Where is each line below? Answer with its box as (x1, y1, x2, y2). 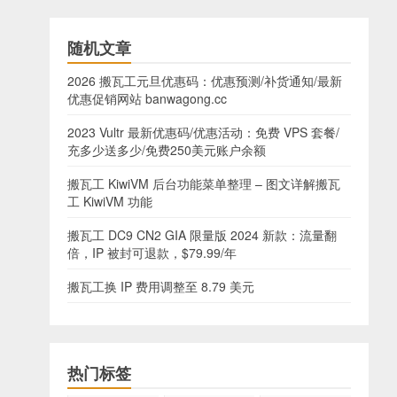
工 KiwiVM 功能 (67, 192, 152, 210)
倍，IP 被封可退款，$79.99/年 (67, 244, 237, 261)
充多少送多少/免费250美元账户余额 (67, 141, 266, 159)
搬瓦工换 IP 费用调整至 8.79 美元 (67, 277, 254, 295)
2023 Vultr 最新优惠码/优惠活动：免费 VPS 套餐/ (67, 123, 339, 141)
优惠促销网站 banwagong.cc (67, 90, 227, 107)
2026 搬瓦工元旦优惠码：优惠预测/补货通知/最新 (67, 72, 342, 90)
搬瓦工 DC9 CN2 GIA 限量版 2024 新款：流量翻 (67, 226, 337, 244)
